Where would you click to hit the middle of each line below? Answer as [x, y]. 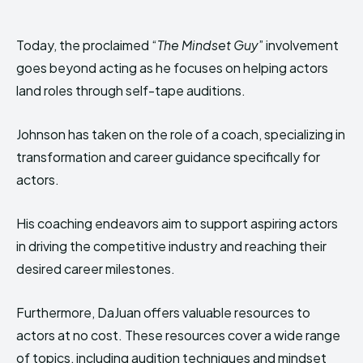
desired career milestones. [96, 269]
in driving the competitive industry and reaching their [171, 246]
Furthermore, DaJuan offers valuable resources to [163, 313]
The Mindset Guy [208, 45]
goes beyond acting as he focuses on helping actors [172, 68]
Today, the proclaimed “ [87, 45]
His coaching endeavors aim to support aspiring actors [177, 224]
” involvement [299, 45]
